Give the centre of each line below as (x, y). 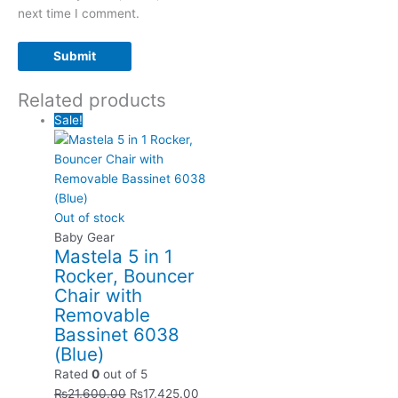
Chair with (99, 296)
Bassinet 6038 (117, 335)
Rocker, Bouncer (125, 276)
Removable (103, 315)
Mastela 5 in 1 (114, 257)
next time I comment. (79, 13)
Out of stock (90, 218)
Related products (92, 100)
